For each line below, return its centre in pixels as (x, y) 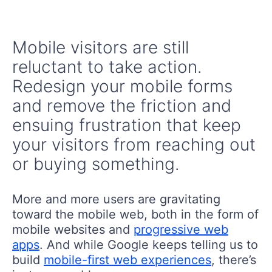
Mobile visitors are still (100, 47)
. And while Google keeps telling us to (149, 244)
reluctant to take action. (107, 66)
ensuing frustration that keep (127, 125)
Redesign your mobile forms (122, 86)
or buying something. (96, 164)
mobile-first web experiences (127, 260)
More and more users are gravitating (116, 199)
